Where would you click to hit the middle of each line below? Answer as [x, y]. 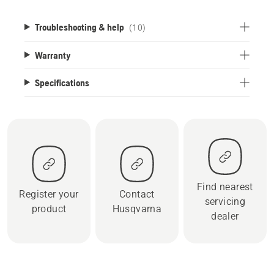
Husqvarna [137, 209]
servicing [225, 201]
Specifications [62, 82]
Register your [49, 194]
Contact [137, 194]
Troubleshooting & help [79, 27]
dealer [225, 216]
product [49, 209]
